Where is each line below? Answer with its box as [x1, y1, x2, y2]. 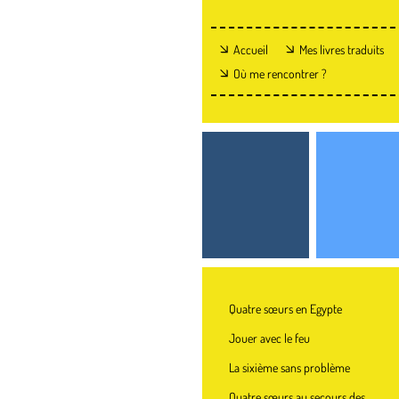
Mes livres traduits [299, 42, 384, 57]
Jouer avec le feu [229, 330, 310, 346]
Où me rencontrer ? [233, 66, 327, 81]
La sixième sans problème [229, 360, 350, 375]
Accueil [233, 42, 268, 57]
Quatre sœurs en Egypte [229, 301, 342, 316]
